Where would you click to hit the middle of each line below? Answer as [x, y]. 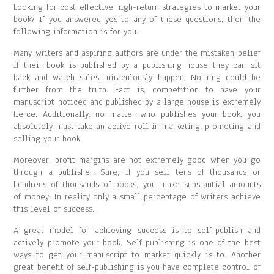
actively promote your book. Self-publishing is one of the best [137, 243]
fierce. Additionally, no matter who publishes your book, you [137, 114]
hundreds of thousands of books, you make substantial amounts [137, 184]
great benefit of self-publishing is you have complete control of [137, 267]
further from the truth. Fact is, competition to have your [137, 90]
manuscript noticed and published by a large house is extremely [137, 102]
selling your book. [48, 139]
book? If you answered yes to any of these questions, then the [137, 19]
